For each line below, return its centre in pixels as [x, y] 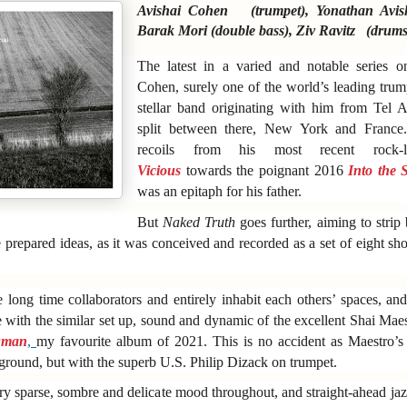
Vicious [159, 170]
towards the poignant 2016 [267, 170]
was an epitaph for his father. [223, 191]
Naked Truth [199, 222]
